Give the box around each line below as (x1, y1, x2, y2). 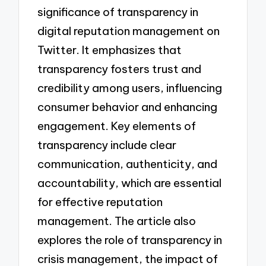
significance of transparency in (37, 5, 199, 20)
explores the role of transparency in (37, 233, 223, 248)
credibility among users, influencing (37, 81, 223, 96)
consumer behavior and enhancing (37, 100, 218, 115)
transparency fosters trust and (37, 62, 202, 77)
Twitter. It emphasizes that (37, 43, 182, 58)
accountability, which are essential (37, 176, 222, 191)
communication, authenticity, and (37, 157, 218, 172)
